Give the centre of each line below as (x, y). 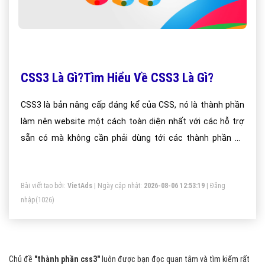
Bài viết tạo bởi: (44, 186)
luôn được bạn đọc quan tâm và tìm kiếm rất (175, 259)
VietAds (80, 186)
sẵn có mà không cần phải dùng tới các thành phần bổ (132, 138)
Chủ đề (22, 259)
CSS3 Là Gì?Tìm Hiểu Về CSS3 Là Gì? (117, 78)
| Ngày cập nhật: (118, 186)
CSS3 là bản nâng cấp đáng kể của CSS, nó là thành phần (132, 105)
